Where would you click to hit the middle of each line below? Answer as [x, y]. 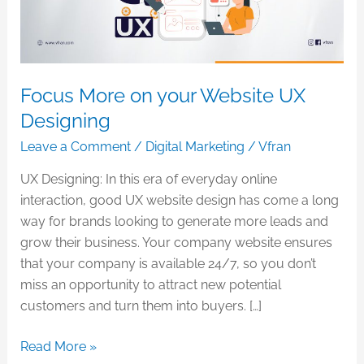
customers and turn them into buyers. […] [141, 306]
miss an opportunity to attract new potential [150, 285]
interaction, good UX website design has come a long [179, 201]
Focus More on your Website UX [162, 96]
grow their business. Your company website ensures [176, 243]
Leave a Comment [75, 147]
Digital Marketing [195, 147]
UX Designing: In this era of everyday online [148, 180]
